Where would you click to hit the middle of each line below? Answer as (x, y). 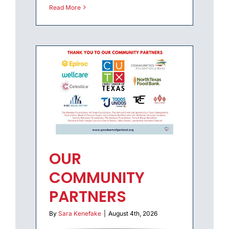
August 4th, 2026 (133, 213)
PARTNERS (88, 197)
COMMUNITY (97, 178)
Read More (65, 7)
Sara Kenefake (80, 213)
